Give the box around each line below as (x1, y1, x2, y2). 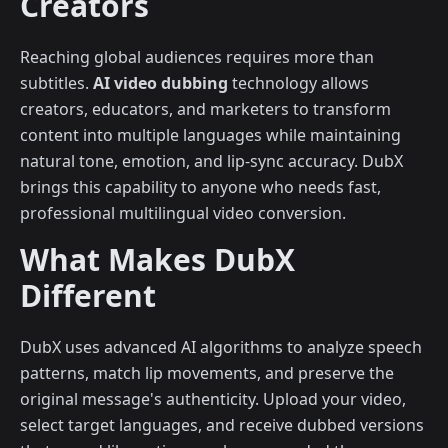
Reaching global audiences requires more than (20, 46, 374, 69)
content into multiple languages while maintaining (20, 124, 401, 147)
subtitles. (20, 72, 93, 95)
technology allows (228, 72, 369, 95)
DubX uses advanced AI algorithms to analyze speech (20, 336, 422, 359)
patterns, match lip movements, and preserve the (20, 362, 394, 385)
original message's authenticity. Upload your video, (20, 388, 406, 411)
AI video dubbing (93, 72, 228, 95)
